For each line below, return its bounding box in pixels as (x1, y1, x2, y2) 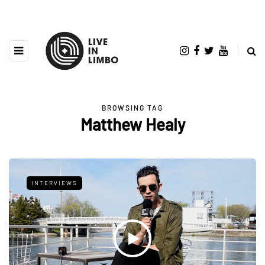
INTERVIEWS (31, 179, 77, 186)
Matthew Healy (80, 114, 185, 134)
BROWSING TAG (102, 103, 163, 112)
